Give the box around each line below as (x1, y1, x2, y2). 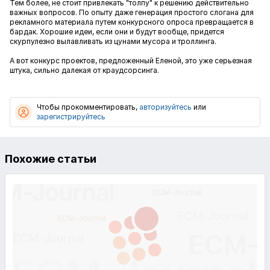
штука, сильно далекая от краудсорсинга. (10, 66, 159, 75)
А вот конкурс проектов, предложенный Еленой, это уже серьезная (10, 56, 252, 65)
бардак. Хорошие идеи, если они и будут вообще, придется (10, 27, 224, 36)
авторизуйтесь (139, 102, 192, 111)
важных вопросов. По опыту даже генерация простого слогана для (10, 8, 254, 17)
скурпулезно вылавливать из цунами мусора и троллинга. (10, 37, 216, 46)
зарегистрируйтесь (37, 112, 105, 121)
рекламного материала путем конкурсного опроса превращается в (10, 17, 254, 27)
